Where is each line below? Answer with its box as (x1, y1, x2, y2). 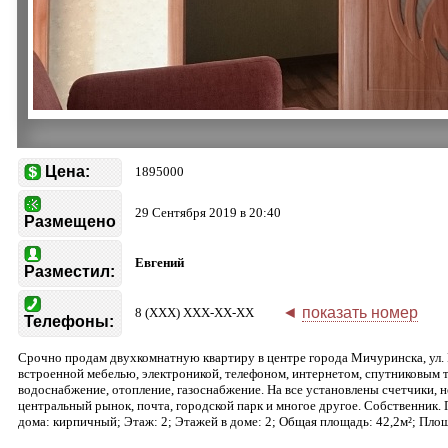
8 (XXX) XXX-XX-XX (135, 305, 254, 320)
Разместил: (24, 263, 115, 280)
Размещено (24, 213, 116, 230)
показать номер (302, 304, 418, 321)
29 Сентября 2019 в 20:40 (135, 205, 281, 220)
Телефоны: (24, 313, 114, 330)
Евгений (135, 255, 184, 270)
